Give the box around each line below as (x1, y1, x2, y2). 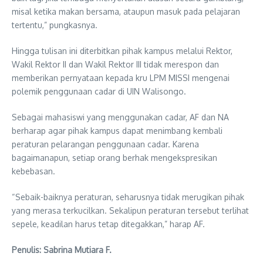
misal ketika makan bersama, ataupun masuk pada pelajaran (12, 6, 240, 16)
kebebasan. (12, 166, 55, 176)
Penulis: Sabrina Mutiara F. (12, 244, 112, 255)
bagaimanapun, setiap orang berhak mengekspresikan (12, 152, 217, 163)
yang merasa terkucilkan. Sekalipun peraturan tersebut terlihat (12, 205, 249, 215)
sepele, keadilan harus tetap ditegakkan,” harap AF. (12, 218, 205, 229)
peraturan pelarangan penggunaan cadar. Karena (12, 139, 199, 149)
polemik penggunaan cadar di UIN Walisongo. (12, 86, 186, 96)
